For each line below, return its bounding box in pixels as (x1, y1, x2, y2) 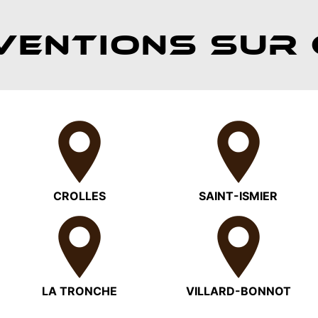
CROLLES (53, 188, 106, 203)
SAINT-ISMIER (199, 188, 278, 203)
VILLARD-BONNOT (185, 283, 291, 298)
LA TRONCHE (42, 283, 118, 298)
